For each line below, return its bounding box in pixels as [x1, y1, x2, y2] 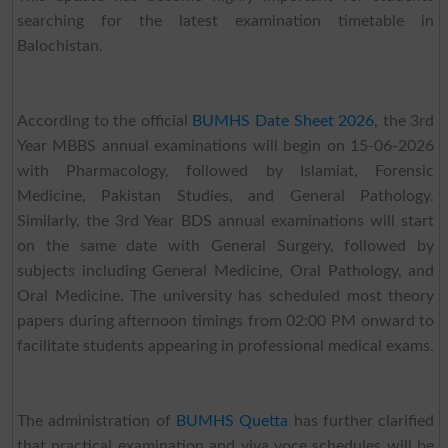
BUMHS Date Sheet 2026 [192, 112, 375, 129]
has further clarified [288, 412, 435, 429]
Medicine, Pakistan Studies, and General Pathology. [16, 187, 435, 204]
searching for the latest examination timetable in [16, 12, 435, 29]
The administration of [16, 412, 176, 429]
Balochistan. [16, 37, 103, 54]
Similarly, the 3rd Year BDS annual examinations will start [16, 212, 435, 229]
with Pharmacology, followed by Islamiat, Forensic [16, 162, 435, 179]
